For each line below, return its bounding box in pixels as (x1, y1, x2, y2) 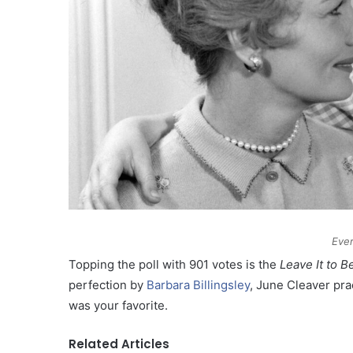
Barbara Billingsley (147, 277, 250, 293)
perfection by (69, 277, 147, 293)
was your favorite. (69, 298, 168, 314)
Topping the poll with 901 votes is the (69, 257, 280, 273)
